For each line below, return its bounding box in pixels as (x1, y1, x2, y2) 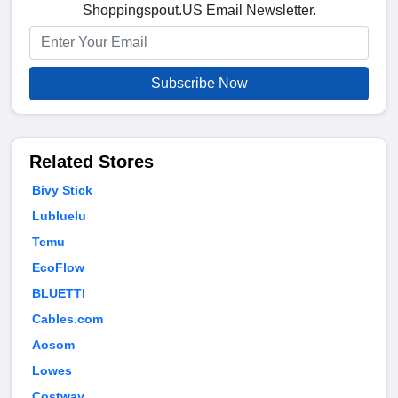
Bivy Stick (32, 182, 92, 197)
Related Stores (29, 151, 154, 171)
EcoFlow (32, 259, 84, 275)
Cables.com (32, 311, 103, 326)
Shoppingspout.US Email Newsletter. (82, 2, 316, 18)
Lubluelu (32, 208, 86, 223)
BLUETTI (32, 285, 85, 300)
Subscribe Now (150, 75, 248, 91)
